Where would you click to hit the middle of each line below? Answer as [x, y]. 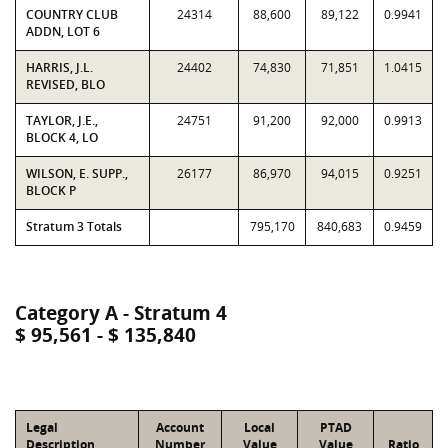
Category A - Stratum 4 [121, 313]
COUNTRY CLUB [72, 14]
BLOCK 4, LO [62, 137]
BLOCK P [51, 190]
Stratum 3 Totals [74, 226]
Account [180, 427]
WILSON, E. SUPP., [77, 173]
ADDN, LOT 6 [63, 31]
